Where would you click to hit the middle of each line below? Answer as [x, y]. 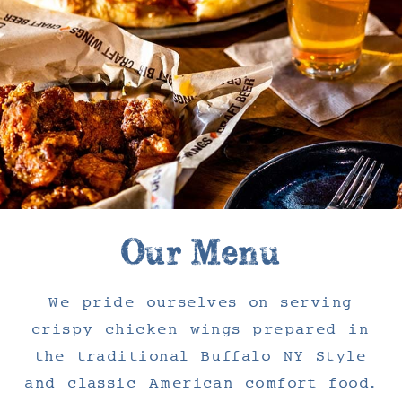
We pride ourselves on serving [201, 302]
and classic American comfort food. [201, 383]
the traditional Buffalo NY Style [201, 356]
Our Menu [201, 253]
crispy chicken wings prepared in [201, 329]
